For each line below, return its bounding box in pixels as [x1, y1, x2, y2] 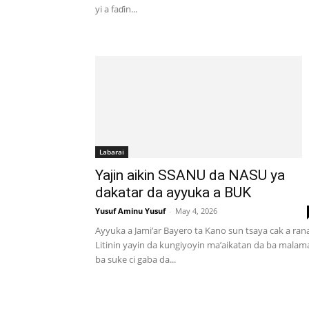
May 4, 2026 [175, 206, 217, 217]
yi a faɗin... [95, 3, 137, 15]
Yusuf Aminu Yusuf [95, 206, 166, 217]
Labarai [99, 147, 124, 157]
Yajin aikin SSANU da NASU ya [95, 167, 285, 184]
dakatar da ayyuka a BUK [95, 184, 251, 201]
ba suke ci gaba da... [95, 253, 176, 266]
